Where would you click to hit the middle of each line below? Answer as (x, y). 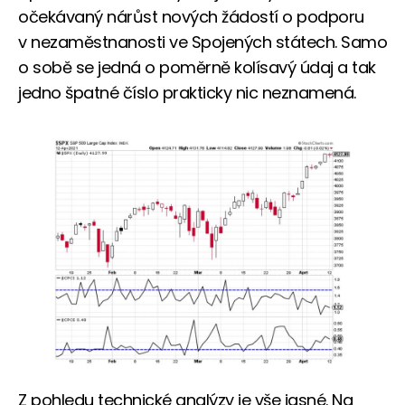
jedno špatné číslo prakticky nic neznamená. (187, 92)
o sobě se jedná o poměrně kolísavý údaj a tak (197, 67)
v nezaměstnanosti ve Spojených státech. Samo (202, 42)
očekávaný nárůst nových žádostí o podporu (191, 16)
